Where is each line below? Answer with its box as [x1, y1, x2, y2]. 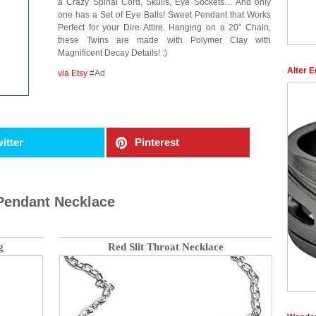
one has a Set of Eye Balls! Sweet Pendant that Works [58, 10, 271, 20]
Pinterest [135, 136, 180, 148]
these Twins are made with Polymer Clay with [58, 35, 271, 45]
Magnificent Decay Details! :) [58, 48, 167, 58]
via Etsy [58, 68, 87, 78]
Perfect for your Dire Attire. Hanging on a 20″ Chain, [58, 23, 271, 32]
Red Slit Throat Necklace [108, 241, 224, 253]
